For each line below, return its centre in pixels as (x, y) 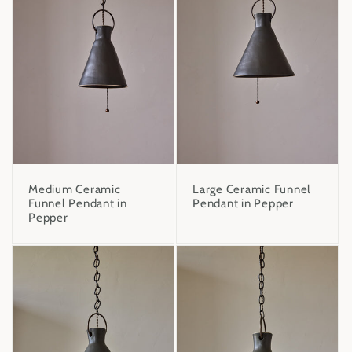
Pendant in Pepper (243, 204)
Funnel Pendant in (78, 204)
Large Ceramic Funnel (252, 190)
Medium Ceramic (75, 190)
